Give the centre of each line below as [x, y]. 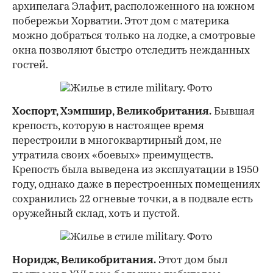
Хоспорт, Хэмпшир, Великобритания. [112, 112]
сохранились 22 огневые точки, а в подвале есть [133, 199]
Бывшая [233, 112]
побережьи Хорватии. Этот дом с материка [121, 21]
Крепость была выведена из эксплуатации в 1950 [136, 170]
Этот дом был [192, 260]
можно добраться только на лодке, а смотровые [134, 36]
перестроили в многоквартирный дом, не [117, 141]
